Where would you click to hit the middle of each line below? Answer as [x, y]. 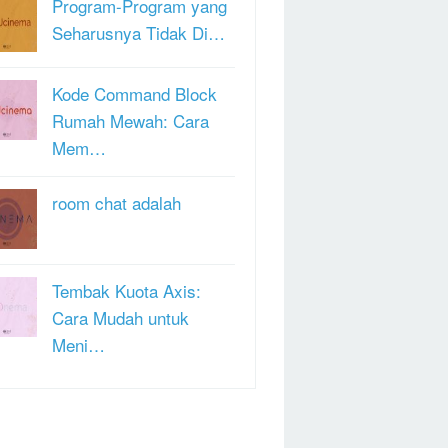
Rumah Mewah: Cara [130, 121]
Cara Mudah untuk [120, 318]
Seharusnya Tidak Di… [138, 33]
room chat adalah [116, 203]
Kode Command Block [134, 94]
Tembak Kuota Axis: [126, 291]
